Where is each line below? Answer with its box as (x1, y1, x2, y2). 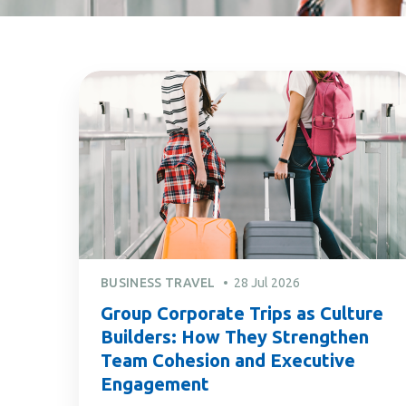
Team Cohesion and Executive (101, 349, 355, 371)
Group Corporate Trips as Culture (101, 302, 383, 324)
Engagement (101, 372, 209, 394)
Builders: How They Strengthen (101, 325, 369, 347)
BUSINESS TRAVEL (101, 275, 216, 290)
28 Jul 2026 (233, 275, 300, 290)
